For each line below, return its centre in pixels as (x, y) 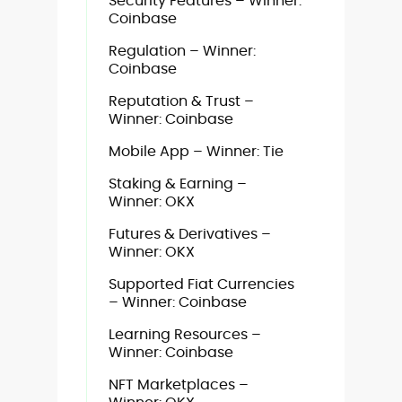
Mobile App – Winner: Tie (196, 151)
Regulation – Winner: (182, 51)
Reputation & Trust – (181, 101)
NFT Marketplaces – (179, 385)
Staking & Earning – (178, 184)
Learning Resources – (185, 334)
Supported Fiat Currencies (201, 284)
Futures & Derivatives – (190, 234)
